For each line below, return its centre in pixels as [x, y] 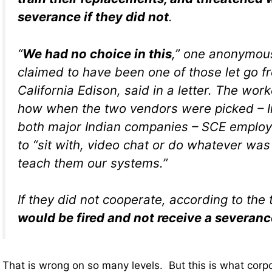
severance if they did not [93, 17]
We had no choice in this [97, 53]
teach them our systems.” [93, 163]
